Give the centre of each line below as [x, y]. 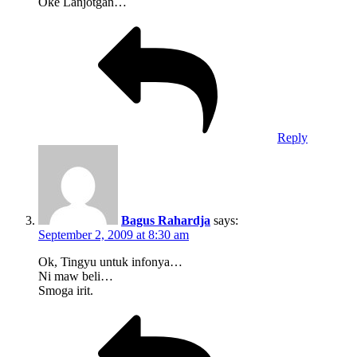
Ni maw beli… [76, 277]
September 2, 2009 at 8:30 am [114, 235]
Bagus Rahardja [166, 221]
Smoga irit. [66, 291]
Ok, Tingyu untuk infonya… [110, 262]
